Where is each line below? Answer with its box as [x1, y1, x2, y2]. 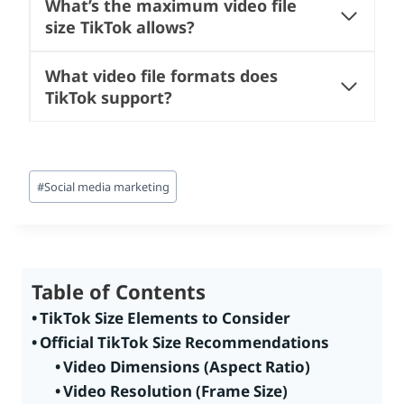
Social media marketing [43, 179, 170, 196]
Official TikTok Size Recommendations [40, 332, 330, 353]
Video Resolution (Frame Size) [62, 381, 288, 402]
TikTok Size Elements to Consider [40, 308, 291, 329]
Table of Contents [32, 278, 206, 306]
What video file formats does [45, 64, 278, 87]
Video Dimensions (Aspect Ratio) [62, 356, 310, 378]
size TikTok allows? [45, 15, 195, 38]
